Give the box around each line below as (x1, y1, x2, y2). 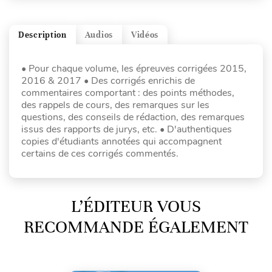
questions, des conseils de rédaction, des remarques (21, 110, 245, 124)
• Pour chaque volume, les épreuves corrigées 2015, (21, 62, 246, 76)
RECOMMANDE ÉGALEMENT (24, 217, 248, 238)
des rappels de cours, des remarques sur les (21, 98, 209, 112)
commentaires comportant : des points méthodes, (21, 86, 234, 100)
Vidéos (131, 29, 159, 40)
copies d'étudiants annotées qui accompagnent (21, 135, 222, 149)
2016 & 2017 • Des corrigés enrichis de (21, 74, 195, 88)
